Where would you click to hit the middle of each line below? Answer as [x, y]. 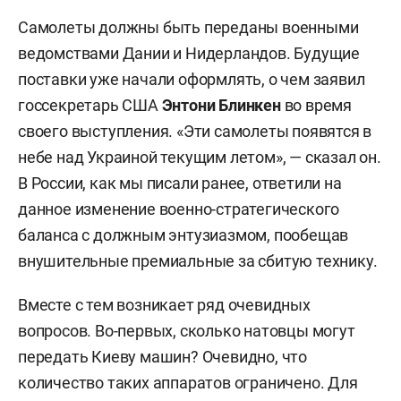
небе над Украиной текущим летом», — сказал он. [200, 157]
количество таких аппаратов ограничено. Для [188, 382]
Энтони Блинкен [223, 105]
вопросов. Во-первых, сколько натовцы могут [187, 330]
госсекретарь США [90, 105]
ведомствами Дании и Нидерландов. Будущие [189, 53]
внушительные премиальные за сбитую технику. [198, 260]
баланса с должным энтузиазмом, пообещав [183, 235]
